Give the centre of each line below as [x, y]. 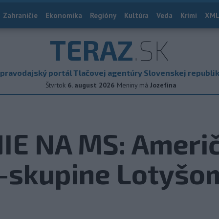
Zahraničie [20, 15]
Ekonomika [64, 15]
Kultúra [136, 15]
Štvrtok [55, 85]
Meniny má [133, 85]
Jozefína [163, 85]
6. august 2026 [91, 85]
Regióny [103, 15]
